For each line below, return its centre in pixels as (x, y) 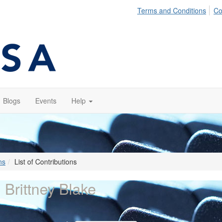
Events (46, 101)
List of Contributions (46, 162)
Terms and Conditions (171, 10)
